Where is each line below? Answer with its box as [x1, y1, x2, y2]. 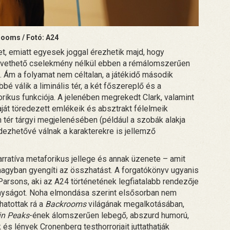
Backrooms [45, 199, 86, 209]
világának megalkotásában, [86, 199, 184, 209]
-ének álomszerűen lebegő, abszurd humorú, [29, 210, 189, 220]
